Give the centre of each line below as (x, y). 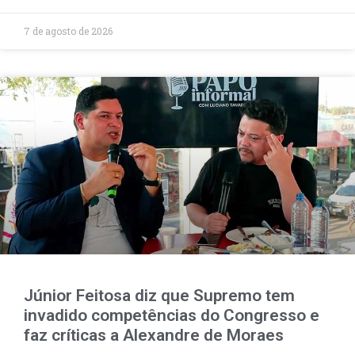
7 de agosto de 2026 (68, 31)
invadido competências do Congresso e (172, 315)
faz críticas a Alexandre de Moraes (154, 335)
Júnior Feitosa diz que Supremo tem (159, 295)
